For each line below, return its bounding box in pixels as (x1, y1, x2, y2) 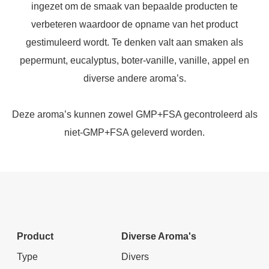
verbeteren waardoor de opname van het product (31, 19, 238, 29)
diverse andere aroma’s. (83, 73, 186, 83)
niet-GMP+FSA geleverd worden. (64, 127, 205, 138)
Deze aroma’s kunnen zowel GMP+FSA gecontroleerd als (11, 109, 258, 119)
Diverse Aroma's (121, 231, 196, 241)
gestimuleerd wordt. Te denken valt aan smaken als (26, 37, 243, 47)
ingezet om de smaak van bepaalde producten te (31, 1, 238, 11)
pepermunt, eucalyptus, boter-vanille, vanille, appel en (20, 55, 249, 65)
